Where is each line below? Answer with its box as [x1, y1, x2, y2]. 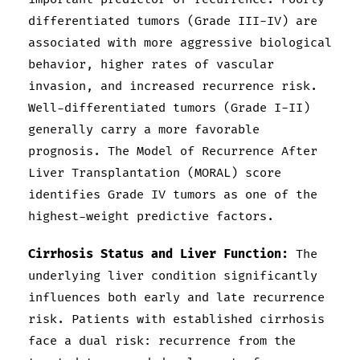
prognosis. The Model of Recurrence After [28, 144, 317, 160]
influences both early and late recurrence [28, 290, 325, 306]
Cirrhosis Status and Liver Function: [28, 247, 288, 263]
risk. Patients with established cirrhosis [28, 312, 325, 328]
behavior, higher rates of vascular [28, 57, 274, 73]
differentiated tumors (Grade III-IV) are [28, 14, 317, 30]
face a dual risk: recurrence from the [28, 333, 296, 350]
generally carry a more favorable [28, 122, 260, 138]
